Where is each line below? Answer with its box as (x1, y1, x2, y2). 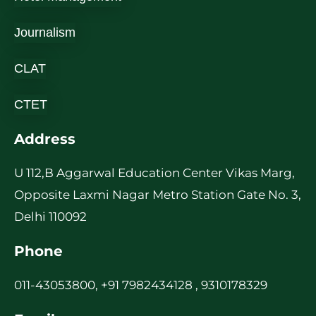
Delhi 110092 (14, 209, 87, 224)
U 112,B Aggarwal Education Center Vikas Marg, (14, 165, 295, 180)
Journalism (14, 25, 75, 39)
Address (14, 130, 75, 147)
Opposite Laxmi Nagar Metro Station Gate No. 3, (14, 187, 301, 202)
